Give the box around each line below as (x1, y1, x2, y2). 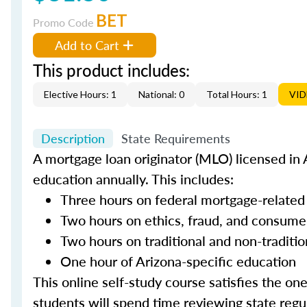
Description (41, 130, 105, 147)
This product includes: (33, 58, 190, 82)
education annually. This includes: (33, 169, 234, 188)
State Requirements (121, 130, 230, 147)
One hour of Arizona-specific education (60, 251, 296, 271)
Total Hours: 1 (206, 88, 267, 100)
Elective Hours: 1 (44, 88, 116, 100)
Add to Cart (55, 36, 119, 53)
